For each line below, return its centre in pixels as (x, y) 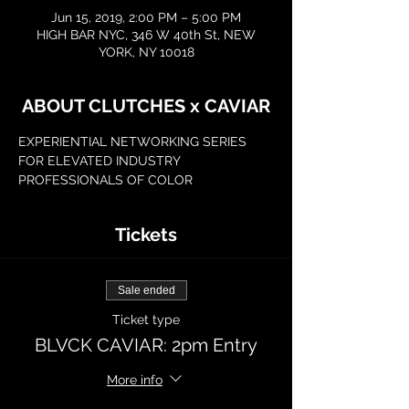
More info (135, 379)
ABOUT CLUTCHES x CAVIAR (146, 106)
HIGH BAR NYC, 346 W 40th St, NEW (146, 35)
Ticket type (146, 320)
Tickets (146, 235)
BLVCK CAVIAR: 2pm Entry (146, 345)
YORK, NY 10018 (146, 52)
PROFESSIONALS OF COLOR (105, 180)
